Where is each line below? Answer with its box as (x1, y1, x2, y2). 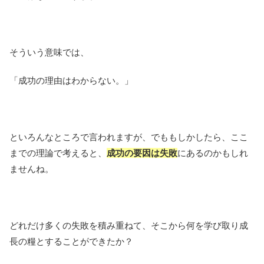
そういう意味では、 (9, 47, 89, 58)
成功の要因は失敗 (107, 148, 177, 159)
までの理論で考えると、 (9, 148, 107, 159)
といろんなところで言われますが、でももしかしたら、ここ (9, 132, 248, 143)
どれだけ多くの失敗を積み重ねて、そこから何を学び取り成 (9, 220, 248, 231)
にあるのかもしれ (177, 148, 248, 159)
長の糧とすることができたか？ (9, 236, 133, 247)
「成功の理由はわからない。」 (9, 75, 133, 86)
